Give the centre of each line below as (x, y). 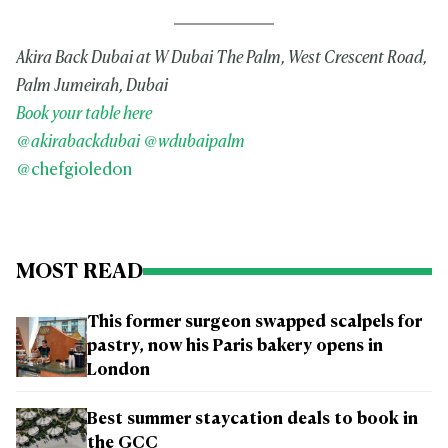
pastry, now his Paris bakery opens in (235, 346)
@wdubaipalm (194, 142)
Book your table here (85, 114)
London (118, 370)
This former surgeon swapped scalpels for (254, 322)
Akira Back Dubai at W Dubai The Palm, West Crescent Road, (221, 58)
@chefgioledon (74, 170)
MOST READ (79, 271)
